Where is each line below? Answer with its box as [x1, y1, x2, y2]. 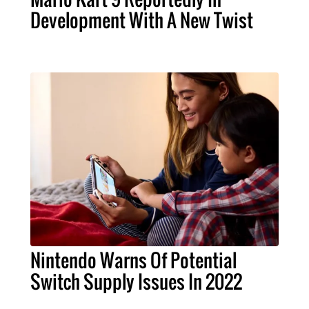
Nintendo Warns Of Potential [30, 246, 237, 274]
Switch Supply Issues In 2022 [30, 267, 242, 295]
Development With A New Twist [30, 6, 253, 34]
